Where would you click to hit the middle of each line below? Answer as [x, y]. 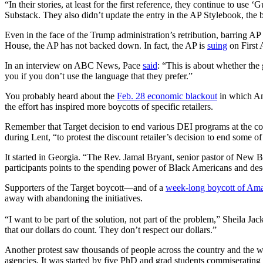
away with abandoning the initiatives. [75, 198]
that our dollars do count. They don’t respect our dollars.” [111, 230]
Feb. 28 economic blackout [167, 96]
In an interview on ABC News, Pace [74, 65]
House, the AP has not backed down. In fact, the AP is [106, 45]
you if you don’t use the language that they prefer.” [99, 76]
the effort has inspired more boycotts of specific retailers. [109, 106]
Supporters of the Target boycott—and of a [85, 187]
